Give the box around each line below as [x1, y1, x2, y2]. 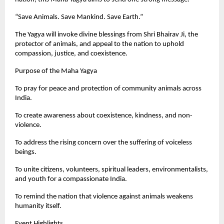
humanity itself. [15, 202, 61, 210]
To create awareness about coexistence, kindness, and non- [15, 111, 192, 119]
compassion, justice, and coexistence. [15, 49, 127, 57]
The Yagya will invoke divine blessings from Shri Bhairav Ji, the [15, 30, 198, 38]
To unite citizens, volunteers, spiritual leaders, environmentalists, [15, 165, 208, 173]
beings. [15, 148, 36, 156]
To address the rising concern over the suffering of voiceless [15, 138, 192, 146]
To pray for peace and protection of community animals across [15, 84, 201, 92]
